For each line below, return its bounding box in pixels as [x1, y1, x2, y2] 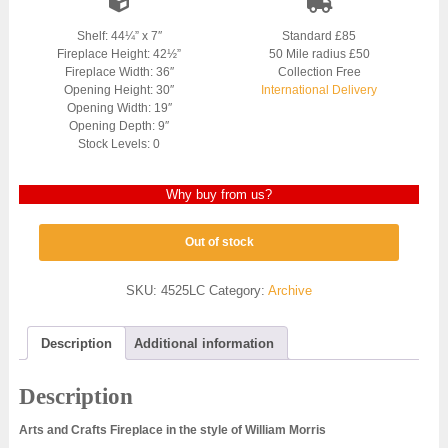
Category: [209, 283, 269, 299]
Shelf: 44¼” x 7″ [76, 29, 162, 44]
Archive [268, 283, 313, 299]
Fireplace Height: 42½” [57, 47, 182, 62]
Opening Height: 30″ [64, 83, 175, 98]
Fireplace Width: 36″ [64, 65, 174, 80]
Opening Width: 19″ [66, 101, 172, 116]
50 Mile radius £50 [268, 47, 370, 62]
